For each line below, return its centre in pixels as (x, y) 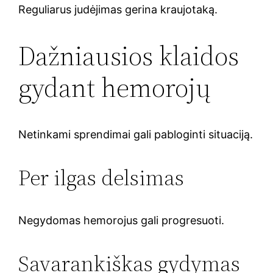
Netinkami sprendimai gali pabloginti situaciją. (136, 134)
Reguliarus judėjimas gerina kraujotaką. (118, 9)
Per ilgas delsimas (101, 177)
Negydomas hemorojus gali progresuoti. (122, 220)
